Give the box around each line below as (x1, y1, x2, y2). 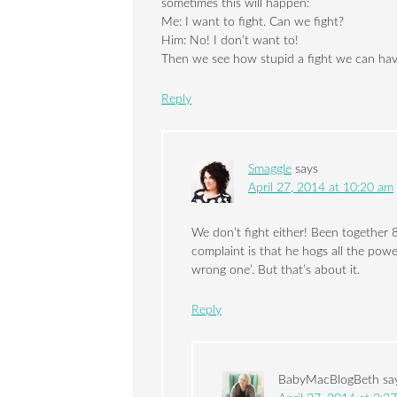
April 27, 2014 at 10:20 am (248, 182, 393, 194)
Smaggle (248, 163, 292, 175)
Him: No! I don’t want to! (161, 35, 299, 47)
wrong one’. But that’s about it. (191, 264, 360, 276)
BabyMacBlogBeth (278, 374, 379, 386)
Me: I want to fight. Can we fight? (161, 16, 344, 28)
